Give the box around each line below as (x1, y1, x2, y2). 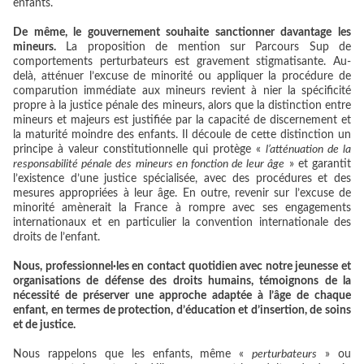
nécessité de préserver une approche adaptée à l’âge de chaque (13, 290, 351, 302)
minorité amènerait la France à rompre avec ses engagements (13, 202, 351, 214)
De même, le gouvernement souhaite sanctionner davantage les (13, 27, 351, 39)
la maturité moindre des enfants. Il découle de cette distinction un (13, 129, 351, 141)
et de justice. (13, 319, 76, 331)
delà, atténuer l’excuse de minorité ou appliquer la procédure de (13, 71, 351, 83)
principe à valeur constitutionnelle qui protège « (13, 144, 266, 156)
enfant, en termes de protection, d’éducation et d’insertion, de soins (13, 305, 351, 317)
